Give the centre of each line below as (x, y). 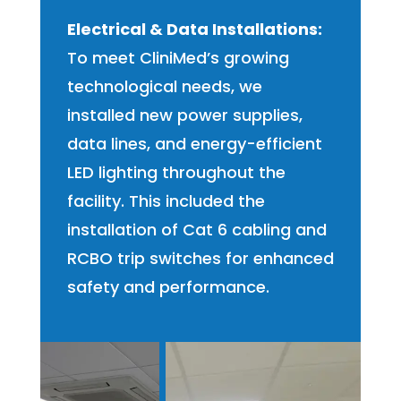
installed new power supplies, (184, 115)
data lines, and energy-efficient (194, 144)
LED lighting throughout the (176, 173)
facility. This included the (166, 201)
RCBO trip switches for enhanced (200, 259)
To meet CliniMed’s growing (178, 58)
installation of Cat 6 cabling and (196, 230)
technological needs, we (164, 87)
